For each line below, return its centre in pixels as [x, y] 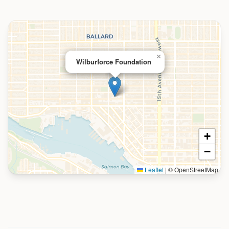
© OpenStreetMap [192, 169]
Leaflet [153, 169]
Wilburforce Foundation [114, 62]
